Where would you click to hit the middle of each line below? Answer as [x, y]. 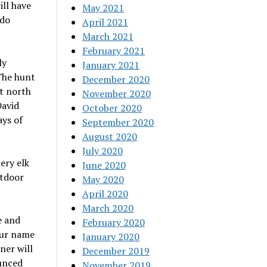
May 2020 [103, 179]
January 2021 [111, 65]
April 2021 [105, 22]
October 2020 [112, 108]
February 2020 [114, 222]
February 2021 [114, 51]
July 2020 [103, 151]
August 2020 [110, 136]
